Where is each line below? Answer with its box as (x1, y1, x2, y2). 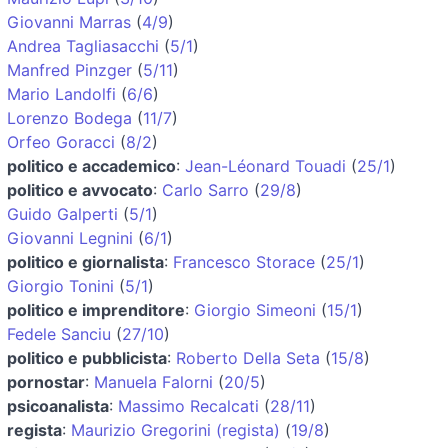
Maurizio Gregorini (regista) (71, 419, 280, 440)
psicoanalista (7, 395, 109, 416)
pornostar (7, 371, 85, 392)
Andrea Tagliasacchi (7, 35, 159, 56)
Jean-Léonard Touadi (185, 155, 346, 176)
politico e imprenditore (7, 299, 185, 320)
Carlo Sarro (162, 179, 249, 200)
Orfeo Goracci (7, 131, 115, 152)
